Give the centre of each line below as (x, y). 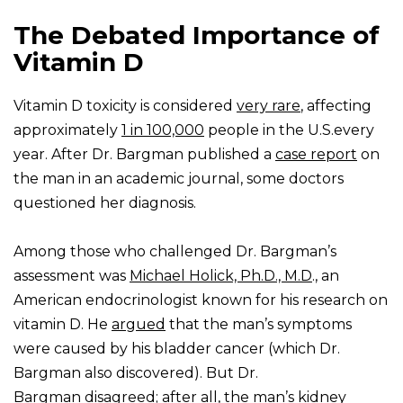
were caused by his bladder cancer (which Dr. (177, 349)
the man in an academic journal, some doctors (179, 179)
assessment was (72, 276)
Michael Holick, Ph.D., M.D (221, 276)
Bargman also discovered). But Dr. (136, 373)
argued (139, 325)
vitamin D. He (63, 325)
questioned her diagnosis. (105, 203)
